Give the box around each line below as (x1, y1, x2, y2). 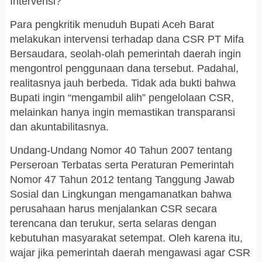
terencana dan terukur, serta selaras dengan (10, 218, 216, 230)
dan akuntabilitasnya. (10, 121, 109, 133)
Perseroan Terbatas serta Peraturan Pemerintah (10, 159, 234, 171)
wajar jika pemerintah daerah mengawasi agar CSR (10, 247, 250, 259)
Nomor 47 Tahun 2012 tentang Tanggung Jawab (10, 174, 235, 186)
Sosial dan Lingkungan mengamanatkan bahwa (10, 188, 232, 201)
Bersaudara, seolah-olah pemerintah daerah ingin (10, 48, 241, 60)
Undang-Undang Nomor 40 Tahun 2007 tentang (10, 144, 232, 157)
